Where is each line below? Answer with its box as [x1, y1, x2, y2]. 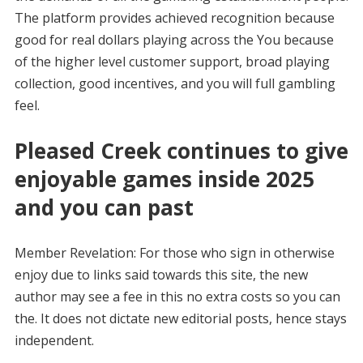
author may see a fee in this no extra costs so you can [14, 288, 340, 305]
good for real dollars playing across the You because [14, 31, 334, 49]
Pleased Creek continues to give [14, 136, 348, 165]
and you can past [14, 193, 194, 222]
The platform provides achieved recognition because [14, 9, 335, 27]
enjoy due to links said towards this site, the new [14, 266, 308, 284]
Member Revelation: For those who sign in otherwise [14, 244, 335, 262]
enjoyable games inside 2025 [14, 164, 314, 194]
